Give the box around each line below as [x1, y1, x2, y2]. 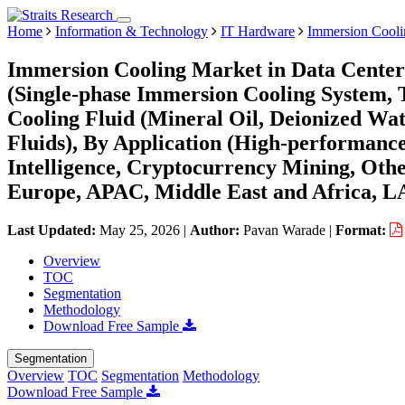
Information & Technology [55, 24, 208, 39]
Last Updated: [7, 221, 99, 238]
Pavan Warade [243, 221, 325, 238]
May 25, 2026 [99, 221, 180, 238]
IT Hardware [221, 24, 295, 39]
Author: [190, 221, 243, 238]
